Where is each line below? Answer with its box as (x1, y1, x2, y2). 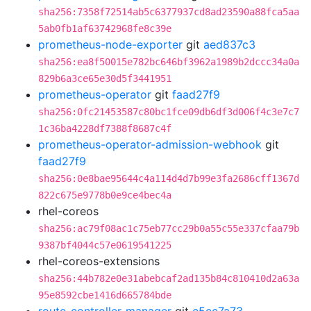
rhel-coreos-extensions (38, 254, 160, 268)
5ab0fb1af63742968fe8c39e (38, 23, 171, 34)
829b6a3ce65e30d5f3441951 (38, 73, 171, 84)
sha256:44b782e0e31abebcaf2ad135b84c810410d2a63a (38, 273, 299, 284)
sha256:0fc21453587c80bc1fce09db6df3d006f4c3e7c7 (38, 106, 299, 117)
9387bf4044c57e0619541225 (38, 239, 171, 251)
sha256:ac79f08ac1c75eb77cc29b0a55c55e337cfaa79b (38, 223, 299, 234)
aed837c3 (203, 37, 255, 51)
